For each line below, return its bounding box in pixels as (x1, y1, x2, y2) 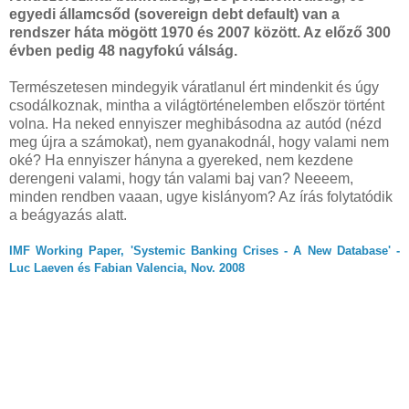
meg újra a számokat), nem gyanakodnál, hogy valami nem (9, 133, 389, 150)
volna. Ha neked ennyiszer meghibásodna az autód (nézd (9, 115, 382, 131)
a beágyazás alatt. (9, 206, 127, 223)
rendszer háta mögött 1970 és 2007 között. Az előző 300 (9, 24, 391, 40)
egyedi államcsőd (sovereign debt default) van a (9, 5, 340, 22)
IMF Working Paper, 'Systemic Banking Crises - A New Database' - (9, 243, 400, 257)
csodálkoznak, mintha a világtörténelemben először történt (9, 97, 384, 113)
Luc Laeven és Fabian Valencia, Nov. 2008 (9, 260, 245, 275)
